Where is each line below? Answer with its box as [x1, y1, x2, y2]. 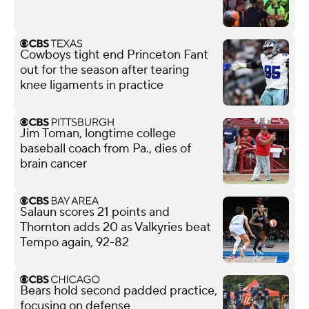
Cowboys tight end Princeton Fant [20, 46, 208, 63]
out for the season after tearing [20, 61, 189, 78]
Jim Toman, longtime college [20, 125, 176, 141]
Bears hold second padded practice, [20, 282, 217, 299]
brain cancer [20, 155, 87, 172]
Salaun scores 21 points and [20, 203, 170, 220]
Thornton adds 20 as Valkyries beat [20, 219, 211, 235]
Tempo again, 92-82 [20, 234, 129, 250]
